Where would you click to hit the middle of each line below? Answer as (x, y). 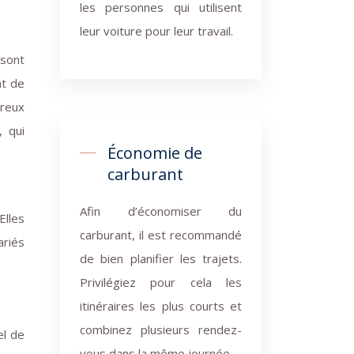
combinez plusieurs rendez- (161, 330)
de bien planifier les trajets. (161, 258)
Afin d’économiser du (161, 211)
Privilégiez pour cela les (161, 282)
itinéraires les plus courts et (161, 306)
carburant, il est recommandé (161, 235)
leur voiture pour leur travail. (156, 31)
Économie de (155, 153)
